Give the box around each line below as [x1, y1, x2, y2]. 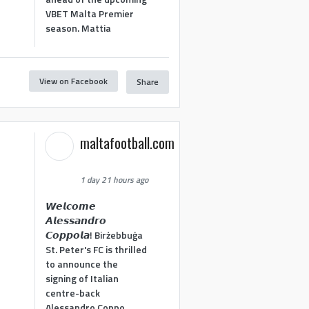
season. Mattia [46, 20, 112, 35]
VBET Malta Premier [46, 6, 134, 21]
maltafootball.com [80, 132, 175, 154]
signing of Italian [46, 270, 119, 286]
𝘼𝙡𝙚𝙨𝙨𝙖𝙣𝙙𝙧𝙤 [46, 212, 107, 228]
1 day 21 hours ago [80, 173, 149, 187]
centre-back [46, 285, 101, 300]
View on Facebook [39, 74, 108, 88]
